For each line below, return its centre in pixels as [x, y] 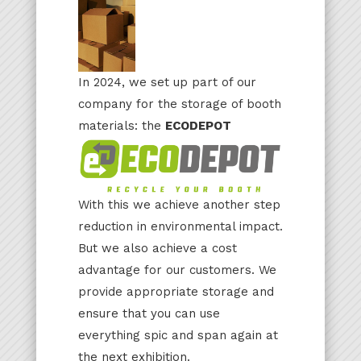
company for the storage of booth [179, 104]
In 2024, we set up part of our [167, 83]
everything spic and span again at [178, 335]
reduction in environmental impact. [180, 226]
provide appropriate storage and [176, 291]
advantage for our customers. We [177, 270]
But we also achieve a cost [157, 248]
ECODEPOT [198, 126]
